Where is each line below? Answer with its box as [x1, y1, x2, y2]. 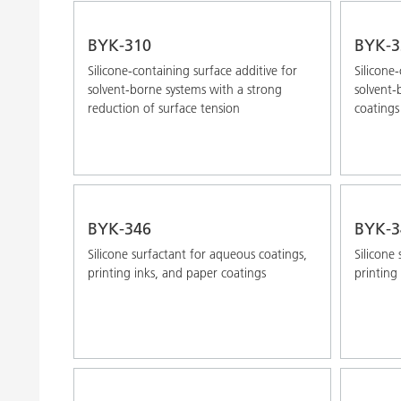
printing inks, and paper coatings [88, 264, 266, 281]
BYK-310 [88, 34, 151, 55]
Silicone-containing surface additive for [88, 62, 297, 79]
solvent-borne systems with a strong [88, 81, 282, 98]
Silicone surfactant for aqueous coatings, [88, 245, 307, 262]
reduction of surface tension [88, 99, 240, 116]
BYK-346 [88, 218, 151, 239]
